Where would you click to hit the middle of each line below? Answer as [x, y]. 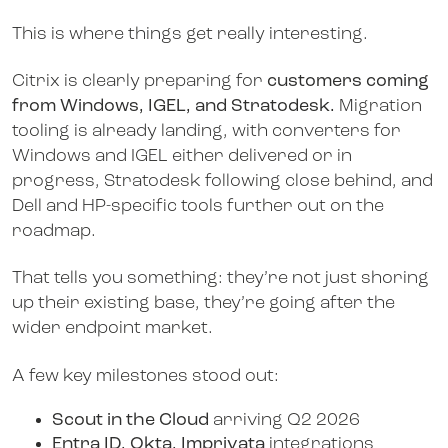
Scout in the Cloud [130, 421]
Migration [380, 106]
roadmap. [54, 231]
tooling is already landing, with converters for [206, 131]
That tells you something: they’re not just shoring [220, 279]
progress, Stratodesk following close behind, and [222, 181]
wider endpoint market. [112, 329]
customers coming [348, 81]
